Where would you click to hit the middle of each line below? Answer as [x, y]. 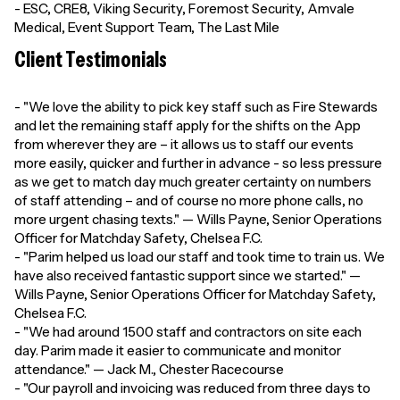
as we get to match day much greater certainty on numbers [193, 182]
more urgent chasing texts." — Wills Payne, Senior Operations [198, 219]
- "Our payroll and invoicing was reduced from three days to [192, 388]
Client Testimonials [91, 59]
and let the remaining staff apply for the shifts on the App [187, 125]
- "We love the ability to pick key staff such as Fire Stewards [196, 107]
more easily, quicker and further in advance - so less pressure [198, 163]
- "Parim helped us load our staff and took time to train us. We [200, 257]
